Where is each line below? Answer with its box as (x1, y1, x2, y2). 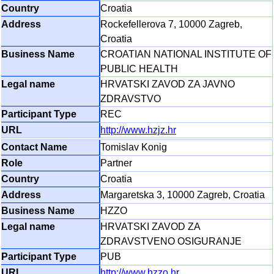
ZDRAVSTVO (100, 94, 161, 105)
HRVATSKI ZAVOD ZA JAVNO (100, 79, 235, 90)
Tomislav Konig (100, 142, 167, 153)
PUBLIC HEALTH (100, 64, 178, 75)
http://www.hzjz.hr (100, 125, 176, 136)
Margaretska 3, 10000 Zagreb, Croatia (100, 190, 265, 201)
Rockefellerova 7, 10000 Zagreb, (100, 19, 242, 30)
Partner (100, 158, 132, 169)
